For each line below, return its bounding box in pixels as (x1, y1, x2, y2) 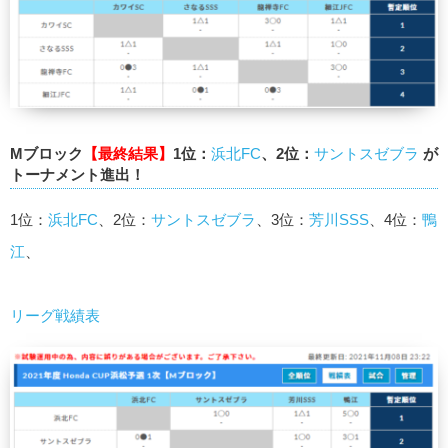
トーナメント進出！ (10, 165, 145, 183)
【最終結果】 (83, 144, 173, 162)
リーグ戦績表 (10, 307, 100, 325)
